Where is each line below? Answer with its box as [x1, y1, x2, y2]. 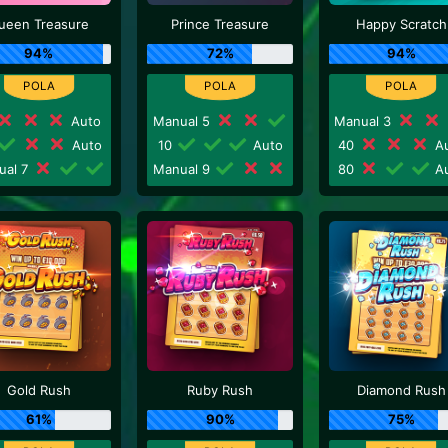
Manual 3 [334, 112, 396, 129]
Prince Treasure [171, 16, 270, 32]
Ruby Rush [187, 382, 254, 398]
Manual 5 [153, 112, 215, 129]
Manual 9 [153, 160, 215, 177]
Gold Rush [6, 382, 71, 398]
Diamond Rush [356, 382, 446, 398]
